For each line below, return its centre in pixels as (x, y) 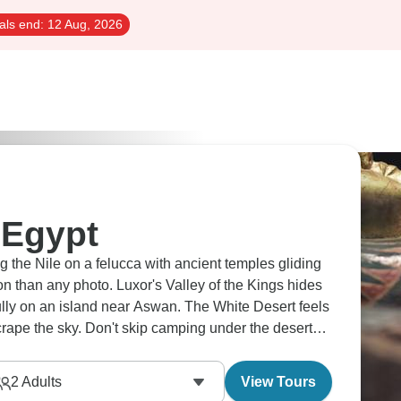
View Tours (278, 382)
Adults (40, 382)
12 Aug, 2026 (83, 24)
